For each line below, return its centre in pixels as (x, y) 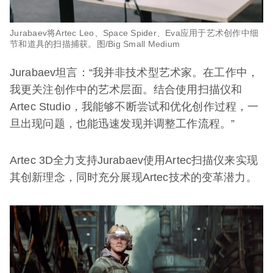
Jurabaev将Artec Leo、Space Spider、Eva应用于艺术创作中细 (134, 33)
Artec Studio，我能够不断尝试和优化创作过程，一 (134, 106)
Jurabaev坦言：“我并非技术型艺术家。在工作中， (134, 72)
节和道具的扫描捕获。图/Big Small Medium (95, 44)
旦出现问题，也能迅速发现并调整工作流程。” (122, 123)
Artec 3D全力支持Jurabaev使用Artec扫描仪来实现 (134, 160)
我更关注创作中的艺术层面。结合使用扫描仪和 (126, 89)
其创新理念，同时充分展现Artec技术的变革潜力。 (133, 177)
